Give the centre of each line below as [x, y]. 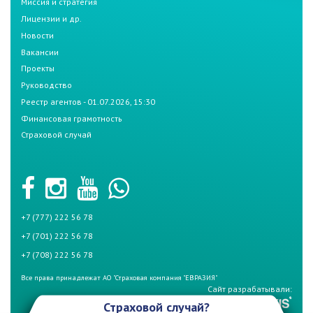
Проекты [38, 68]
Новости [37, 35]
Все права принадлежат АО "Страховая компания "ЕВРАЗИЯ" [119, 278]
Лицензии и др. [51, 18]
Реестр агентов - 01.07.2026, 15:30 [88, 101]
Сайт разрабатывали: [250, 289]
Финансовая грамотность [72, 118]
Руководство [46, 85]
